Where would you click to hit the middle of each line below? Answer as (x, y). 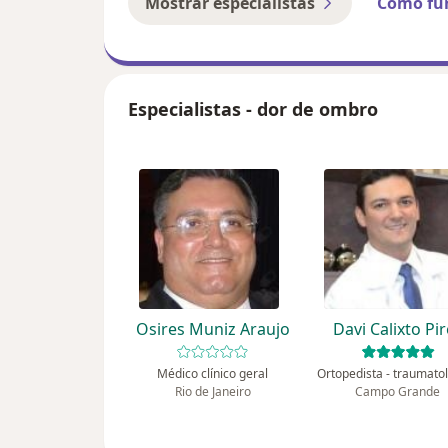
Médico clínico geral (213, 374)
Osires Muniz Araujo (212, 329)
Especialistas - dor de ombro (253, 109)
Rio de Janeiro (212, 392)
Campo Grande (398, 392)
